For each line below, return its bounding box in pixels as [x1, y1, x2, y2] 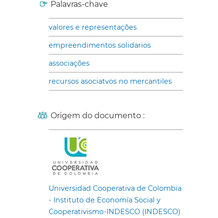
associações [49, 58, 90, 68]
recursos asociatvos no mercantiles [49, 76, 172, 86]
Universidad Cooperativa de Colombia [49, 183, 182, 193]
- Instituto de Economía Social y [49, 195, 161, 204]
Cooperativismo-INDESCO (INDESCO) [49, 207, 181, 216]
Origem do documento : [51, 110, 145, 120]
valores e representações [49, 22, 137, 32]
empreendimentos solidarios [49, 40, 151, 50]
